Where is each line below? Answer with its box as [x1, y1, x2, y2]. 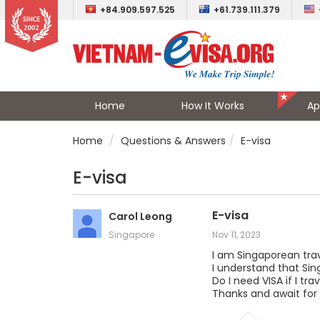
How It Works [181, 99, 244, 113]
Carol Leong [109, 209, 172, 224]
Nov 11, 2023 [212, 229, 261, 241]
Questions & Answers [121, 134, 226, 148]
